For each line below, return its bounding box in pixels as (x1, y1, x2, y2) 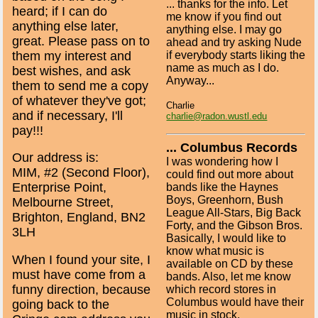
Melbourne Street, (12, 195, 114, 210)
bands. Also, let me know (166, 270, 292, 283)
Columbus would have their (166, 296, 305, 309)
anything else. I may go (166, 23, 283, 35)
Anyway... (166, 74, 215, 87)
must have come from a (12, 267, 146, 282)
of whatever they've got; (12, 93, 147, 108)
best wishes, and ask (12, 63, 131, 78)
